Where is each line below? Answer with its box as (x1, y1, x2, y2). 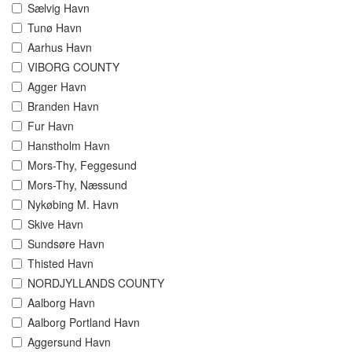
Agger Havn (27, 79, 86, 95)
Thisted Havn (27, 255, 93, 272)
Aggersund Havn (27, 334, 111, 350)
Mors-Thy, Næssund (27, 177, 127, 193)
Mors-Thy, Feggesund (27, 157, 137, 174)
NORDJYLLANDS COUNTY (27, 275, 164, 291)
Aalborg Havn (27, 295, 95, 311)
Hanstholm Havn (27, 137, 110, 154)
